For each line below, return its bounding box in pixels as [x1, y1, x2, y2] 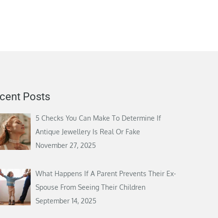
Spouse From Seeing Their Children [36, 182, 146, 191]
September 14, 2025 [36, 196, 97, 205]
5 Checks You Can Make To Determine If [36, 114, 162, 123]
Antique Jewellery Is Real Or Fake [36, 127, 141, 136]
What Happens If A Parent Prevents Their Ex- [36, 169, 177, 178]
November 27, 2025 [36, 141, 96, 150]
